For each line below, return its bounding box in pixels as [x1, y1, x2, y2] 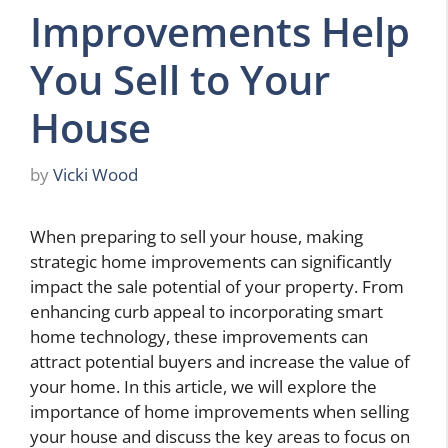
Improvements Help [30, 3, 410, 59]
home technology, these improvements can [30, 325, 368, 349]
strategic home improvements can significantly [30, 250, 392, 274]
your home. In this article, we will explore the [30, 375, 377, 399]
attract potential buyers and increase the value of [30, 350, 410, 374]
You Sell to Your [30, 51, 330, 107]
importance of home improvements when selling [30, 400, 409, 424]
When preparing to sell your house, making [30, 225, 363, 249]
